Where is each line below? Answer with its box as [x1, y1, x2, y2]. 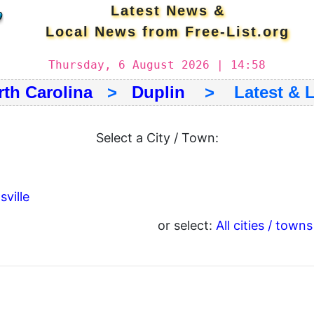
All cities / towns [216, 218, 313, 233]
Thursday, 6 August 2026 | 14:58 [48, 58, 266, 71]
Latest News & [110, 3, 225, 18]
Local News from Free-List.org [46, 24, 289, 39]
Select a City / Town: [95, 130, 219, 145]
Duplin [132, 83, 185, 102]
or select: [158, 218, 216, 233]
